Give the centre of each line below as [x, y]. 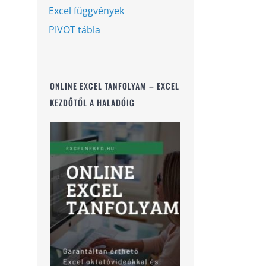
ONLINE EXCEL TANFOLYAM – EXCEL [115, 86]
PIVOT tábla [75, 29]
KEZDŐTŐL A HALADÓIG [92, 103]
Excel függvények [86, 10]
